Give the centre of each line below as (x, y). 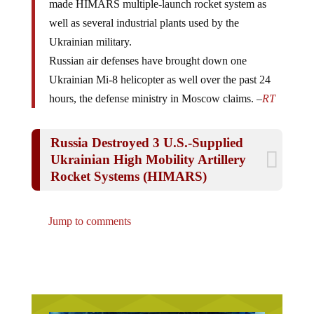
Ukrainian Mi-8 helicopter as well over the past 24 (159, 69)
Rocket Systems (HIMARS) (128, 165)
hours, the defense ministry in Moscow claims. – (155, 88)
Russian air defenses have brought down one (148, 50)
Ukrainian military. (90, 31)
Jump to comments (88, 210)
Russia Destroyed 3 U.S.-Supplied (146, 132)
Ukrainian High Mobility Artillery (148, 149)
